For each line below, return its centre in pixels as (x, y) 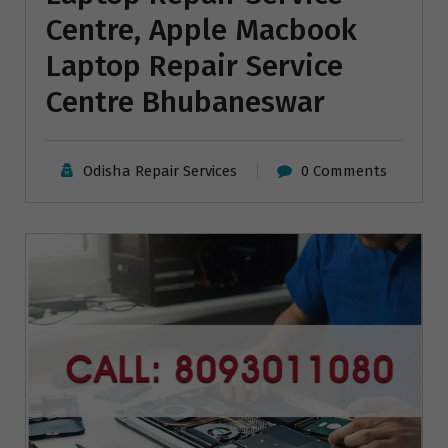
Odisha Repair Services (159, 170)
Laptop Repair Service (194, 65)
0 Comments (344, 170)
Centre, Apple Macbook (201, 29)
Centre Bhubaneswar (185, 101)
